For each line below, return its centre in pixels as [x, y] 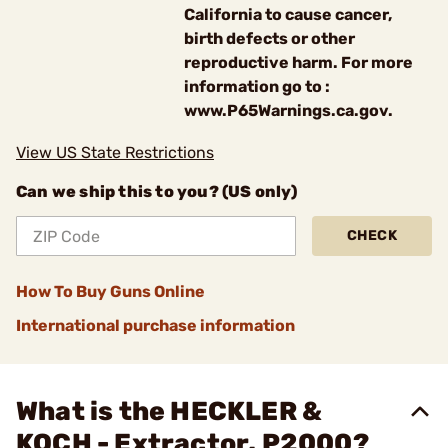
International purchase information [155, 325]
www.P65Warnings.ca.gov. [288, 110]
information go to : [257, 86]
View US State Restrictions [115, 152]
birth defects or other [269, 38]
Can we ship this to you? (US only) [156, 191]
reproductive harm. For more [298, 62]
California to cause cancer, [288, 14]
